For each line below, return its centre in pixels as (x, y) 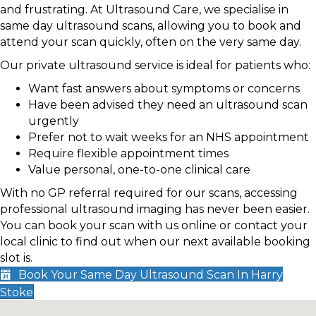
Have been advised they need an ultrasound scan (168, 105)
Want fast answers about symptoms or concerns (164, 89)
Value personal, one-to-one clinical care (139, 170)
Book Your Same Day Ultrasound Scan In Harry (151, 275)
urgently (54, 121)
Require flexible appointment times (128, 154)
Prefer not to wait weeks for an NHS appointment (169, 138)
